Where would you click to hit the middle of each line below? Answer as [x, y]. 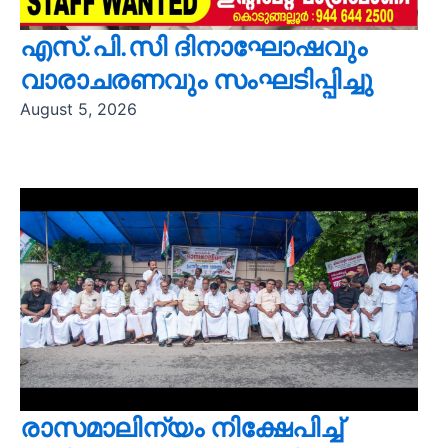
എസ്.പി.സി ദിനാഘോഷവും [193, 46]
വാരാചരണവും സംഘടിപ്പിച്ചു [196, 79]
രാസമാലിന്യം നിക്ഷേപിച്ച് [180, 428]
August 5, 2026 [78, 108]
